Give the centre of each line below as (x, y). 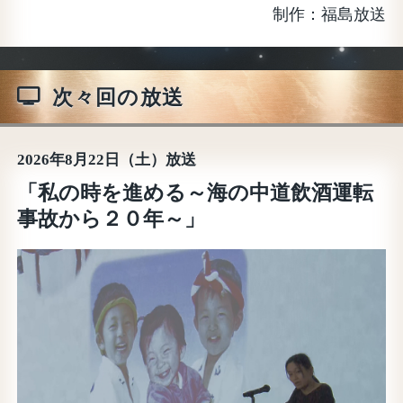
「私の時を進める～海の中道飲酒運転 (196, 192)
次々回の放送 (118, 97)
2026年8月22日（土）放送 (107, 159)
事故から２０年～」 (112, 218)
